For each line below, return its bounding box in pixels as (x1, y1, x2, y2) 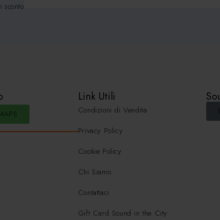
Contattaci (78, 187, 110, 198)
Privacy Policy (78, 125, 123, 136)
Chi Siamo (78, 166, 111, 177)
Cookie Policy (78, 145, 122, 157)
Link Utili (78, 89, 116, 104)
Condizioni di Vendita (78, 104, 147, 115)
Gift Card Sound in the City (78, 207, 167, 219)
